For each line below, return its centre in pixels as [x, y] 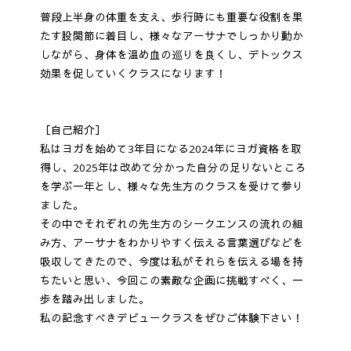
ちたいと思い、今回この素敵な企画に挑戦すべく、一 [171, 281]
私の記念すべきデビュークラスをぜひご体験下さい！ [171, 318]
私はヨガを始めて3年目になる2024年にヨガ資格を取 [170, 149]
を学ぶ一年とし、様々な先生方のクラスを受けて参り [171, 187]
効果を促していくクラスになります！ [133, 74]
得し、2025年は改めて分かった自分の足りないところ [173, 168]
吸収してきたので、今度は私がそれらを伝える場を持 [171, 262]
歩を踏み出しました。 [94, 300]
